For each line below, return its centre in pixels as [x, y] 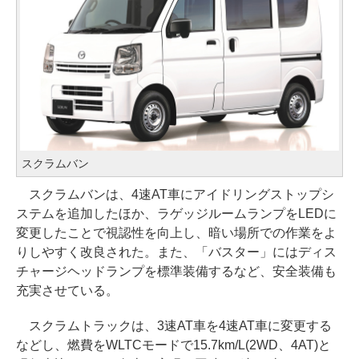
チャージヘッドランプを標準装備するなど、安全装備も [176, 271]
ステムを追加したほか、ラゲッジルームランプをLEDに [176, 213]
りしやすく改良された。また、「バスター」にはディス [176, 252]
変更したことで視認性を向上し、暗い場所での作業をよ [176, 232]
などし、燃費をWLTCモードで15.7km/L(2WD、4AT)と [173, 345]
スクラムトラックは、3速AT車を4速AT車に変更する [174, 325]
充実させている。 [67, 290]
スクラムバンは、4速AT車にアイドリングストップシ [175, 194]
